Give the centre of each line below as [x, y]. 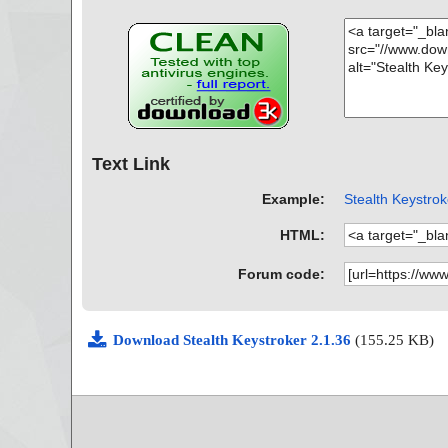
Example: [294, 198]
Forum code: [282, 273]
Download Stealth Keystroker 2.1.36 [234, 339]
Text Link [131, 164]
